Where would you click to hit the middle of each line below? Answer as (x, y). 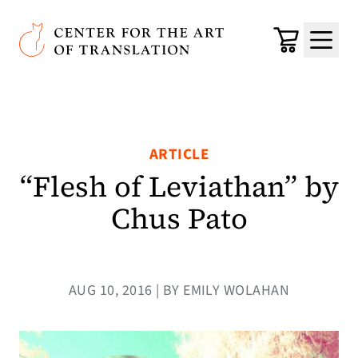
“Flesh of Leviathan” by (179, 187)
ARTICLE (179, 155)
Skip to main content (95, 24)
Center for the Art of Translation (114, 33)
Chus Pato (179, 219)
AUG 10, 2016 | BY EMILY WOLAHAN (179, 290)
